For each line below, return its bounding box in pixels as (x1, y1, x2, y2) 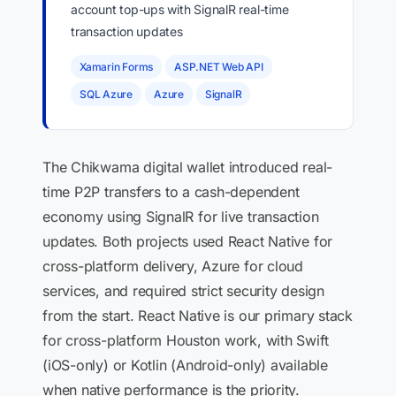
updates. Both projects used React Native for (42, 232, 333, 250)
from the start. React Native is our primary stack (42, 307, 353, 324)
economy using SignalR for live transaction (42, 208, 319, 225)
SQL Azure (80, 88, 133, 101)
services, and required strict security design (42, 282, 324, 300)
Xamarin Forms (80, 60, 154, 73)
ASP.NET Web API (174, 60, 263, 73)
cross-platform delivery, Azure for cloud (42, 257, 303, 275)
